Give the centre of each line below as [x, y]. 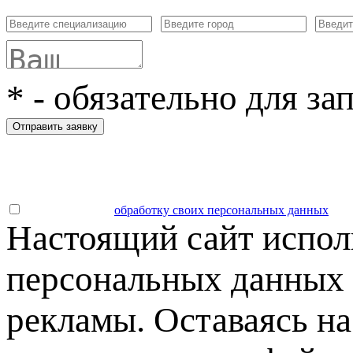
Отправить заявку [55, 126]
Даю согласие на [68, 210]
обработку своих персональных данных [221, 210]
